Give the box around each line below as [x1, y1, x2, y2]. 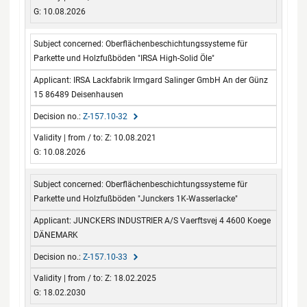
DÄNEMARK [34, 230, 79, 240]
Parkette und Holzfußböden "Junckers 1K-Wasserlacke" [34, 194, 238, 204]
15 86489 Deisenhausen [34, 89, 124, 99]
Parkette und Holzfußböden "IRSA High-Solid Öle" [34, 53, 215, 64]
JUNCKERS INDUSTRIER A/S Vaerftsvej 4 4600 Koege [73, 215, 271, 225]
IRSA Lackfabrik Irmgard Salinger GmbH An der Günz [73, 75, 269, 85]
